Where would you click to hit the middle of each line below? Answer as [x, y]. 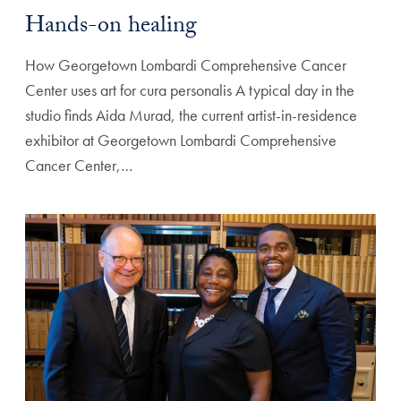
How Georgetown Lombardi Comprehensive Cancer [186, 64]
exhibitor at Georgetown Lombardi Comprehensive [181, 140]
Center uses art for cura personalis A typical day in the [190, 90]
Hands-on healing [111, 27]
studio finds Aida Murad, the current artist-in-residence [191, 115]
